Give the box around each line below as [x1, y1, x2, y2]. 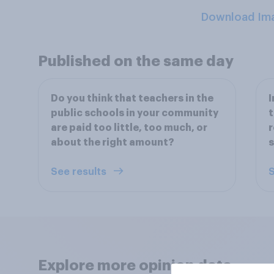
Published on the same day [38, 54, 234, 68]
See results [51, 167, 109, 177]
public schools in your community [51, 108, 218, 118]
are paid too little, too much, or [51, 123, 207, 133]
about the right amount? [51, 138, 174, 147]
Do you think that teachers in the [51, 94, 213, 103]
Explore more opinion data [38, 258, 232, 273]
